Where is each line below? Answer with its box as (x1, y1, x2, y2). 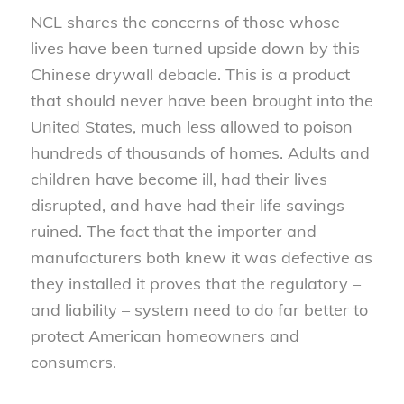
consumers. (30, 351, 116, 372)
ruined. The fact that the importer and (30, 220, 317, 242)
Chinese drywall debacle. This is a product (30, 63, 350, 85)
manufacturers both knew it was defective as (30, 246, 372, 268)
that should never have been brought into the (30, 89, 373, 111)
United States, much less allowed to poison (30, 115, 353, 137)
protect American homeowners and (30, 325, 299, 346)
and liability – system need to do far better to (30, 298, 368, 320)
